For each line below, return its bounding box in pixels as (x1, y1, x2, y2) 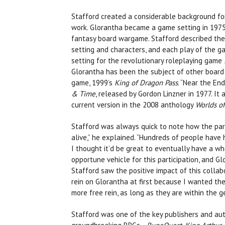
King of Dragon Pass (115, 78, 178, 88)
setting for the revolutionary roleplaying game (71, 56, 224, 66)
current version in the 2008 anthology (71, 100, 195, 110)
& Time (71, 89, 95, 99)
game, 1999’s (71, 78, 115, 88)
